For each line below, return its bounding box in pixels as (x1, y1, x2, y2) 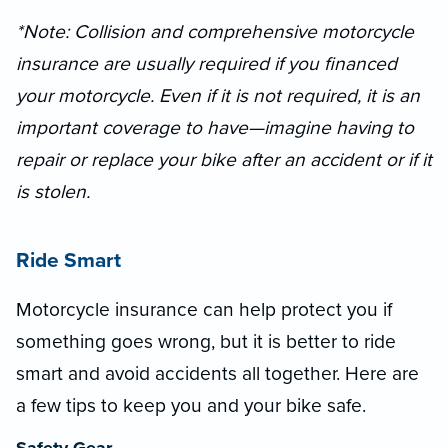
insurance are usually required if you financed (16, 51, 397, 75)
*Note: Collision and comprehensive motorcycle (16, 19, 414, 43)
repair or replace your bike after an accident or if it (16, 147, 432, 171)
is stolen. (16, 179, 90, 203)
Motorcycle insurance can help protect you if (16, 297, 392, 321)
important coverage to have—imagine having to (16, 115, 414, 139)
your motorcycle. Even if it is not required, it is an (16, 83, 420, 107)
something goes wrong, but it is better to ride (16, 329, 396, 353)
